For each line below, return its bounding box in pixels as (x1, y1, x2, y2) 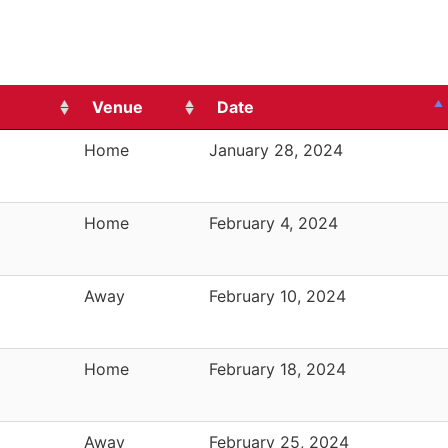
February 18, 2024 (209, 358, 346, 379)
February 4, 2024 (209, 212, 338, 233)
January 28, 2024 (209, 139, 343, 160)
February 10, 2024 (209, 285, 346, 306)
